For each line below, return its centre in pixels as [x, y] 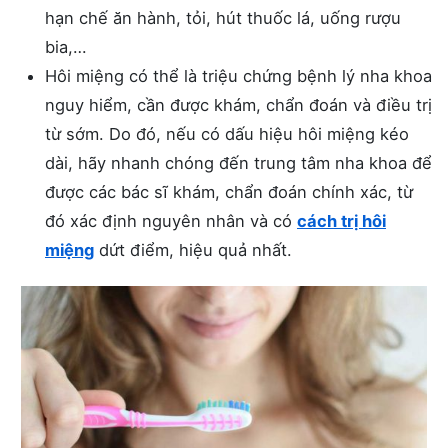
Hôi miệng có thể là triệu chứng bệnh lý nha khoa [238, 75]
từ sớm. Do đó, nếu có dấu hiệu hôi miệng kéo [227, 133]
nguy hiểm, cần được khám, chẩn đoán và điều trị [238, 104]
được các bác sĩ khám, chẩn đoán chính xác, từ [229, 191]
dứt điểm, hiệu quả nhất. [193, 249]
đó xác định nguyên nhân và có [171, 220]
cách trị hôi [341, 220]
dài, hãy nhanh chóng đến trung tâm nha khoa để [238, 162]
